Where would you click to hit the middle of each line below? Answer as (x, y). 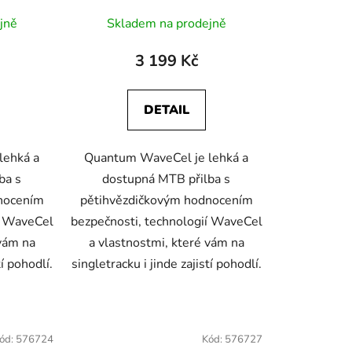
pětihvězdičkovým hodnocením (166, 201)
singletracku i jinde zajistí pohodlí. (166, 264)
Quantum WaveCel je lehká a (167, 158)
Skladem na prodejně (166, 24)
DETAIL (166, 110)
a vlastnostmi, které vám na (166, 243)
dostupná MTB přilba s (167, 180)
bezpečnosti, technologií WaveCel (166, 222)
